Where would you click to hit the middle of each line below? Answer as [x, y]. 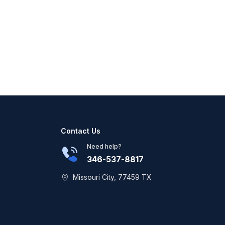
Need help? [104, 146]
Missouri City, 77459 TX [112, 177]
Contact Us [81, 131]
